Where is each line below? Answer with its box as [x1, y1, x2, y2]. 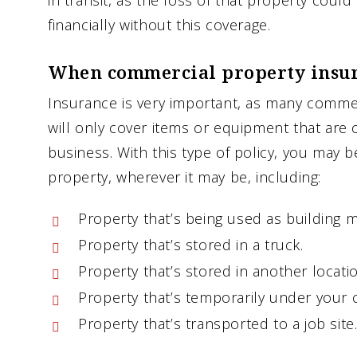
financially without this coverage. [48, 15, 271, 35]
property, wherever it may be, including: [48, 167, 322, 187]
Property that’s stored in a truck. [78, 235, 304, 255]
